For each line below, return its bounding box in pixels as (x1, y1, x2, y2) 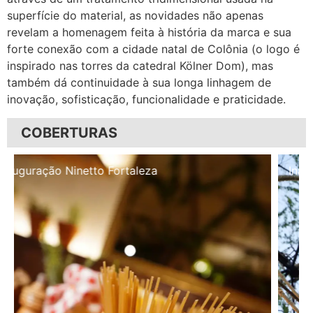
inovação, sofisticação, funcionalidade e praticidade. (7, 92, 286, 107)
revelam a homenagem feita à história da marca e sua (7, 25, 291, 40)
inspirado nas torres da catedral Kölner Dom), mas (7, 59, 273, 73)
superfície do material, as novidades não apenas (7, 8, 263, 23)
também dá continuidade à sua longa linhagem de (7, 75, 271, 90)
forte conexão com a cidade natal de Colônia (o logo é (7, 42, 300, 57)
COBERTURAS (21, 124, 117, 141)
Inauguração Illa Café (24, 163, 136, 177)
